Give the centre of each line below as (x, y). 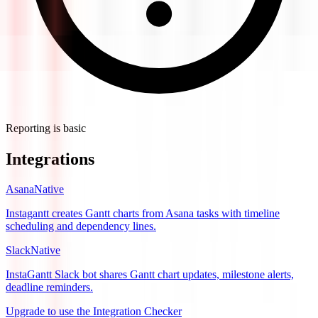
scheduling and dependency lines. (81, 226)
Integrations (50, 159)
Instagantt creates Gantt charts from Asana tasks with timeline (143, 213)
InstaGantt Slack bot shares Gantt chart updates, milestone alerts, (150, 274)
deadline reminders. (49, 287)
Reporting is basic (46, 128)
